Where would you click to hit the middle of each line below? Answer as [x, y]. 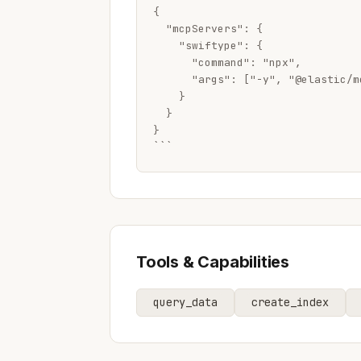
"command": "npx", [227, 62]
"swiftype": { [208, 45]
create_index [290, 302]
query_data [185, 302]
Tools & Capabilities [213, 261]
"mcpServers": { [208, 28]
